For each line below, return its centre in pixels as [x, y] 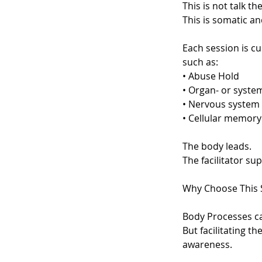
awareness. [207, 245]
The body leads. [217, 146]
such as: [200, 62]
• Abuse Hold [211, 76]
